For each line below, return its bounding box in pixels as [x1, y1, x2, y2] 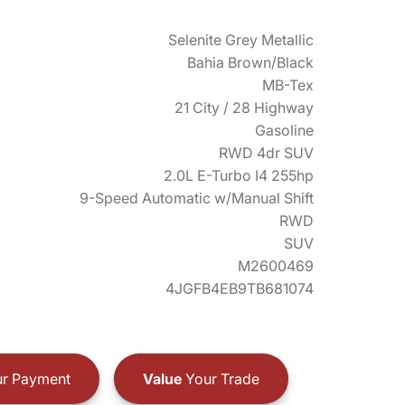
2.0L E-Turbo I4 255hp [164, 166, 314, 184]
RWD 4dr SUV [219, 144, 314, 162]
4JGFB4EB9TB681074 [165, 279, 314, 297]
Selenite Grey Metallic [168, 31, 314, 49]
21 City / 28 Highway [174, 99, 314, 117]
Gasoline [255, 121, 314, 139]
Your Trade [181, 369, 259, 388]
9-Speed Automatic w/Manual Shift [80, 189, 314, 207]
